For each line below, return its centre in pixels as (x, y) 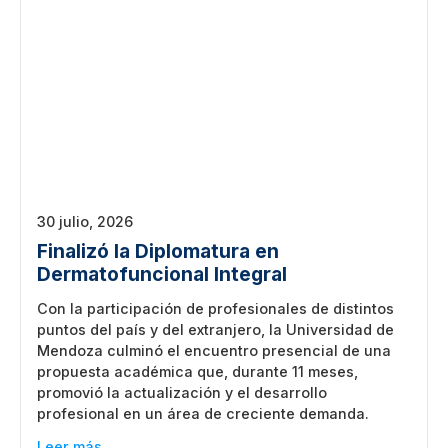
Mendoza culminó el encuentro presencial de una (214, 350)
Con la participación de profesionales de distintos (215, 308)
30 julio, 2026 (85, 221)
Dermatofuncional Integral (162, 273)
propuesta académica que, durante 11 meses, (197, 371)
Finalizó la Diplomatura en (158, 250)
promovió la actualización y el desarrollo (182, 392)
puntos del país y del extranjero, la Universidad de (215, 329)
